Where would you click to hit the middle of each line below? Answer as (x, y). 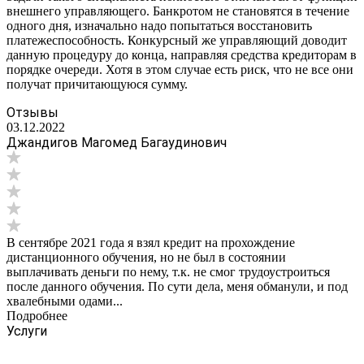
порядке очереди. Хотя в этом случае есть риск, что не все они (180, 70)
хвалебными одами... (65, 301)
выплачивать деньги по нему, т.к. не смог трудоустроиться (168, 272)
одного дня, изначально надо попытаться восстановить (159, 26)
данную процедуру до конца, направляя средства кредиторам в (182, 55)
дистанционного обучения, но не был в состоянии (146, 258)
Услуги (27, 331)
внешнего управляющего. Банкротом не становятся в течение (178, 11)
